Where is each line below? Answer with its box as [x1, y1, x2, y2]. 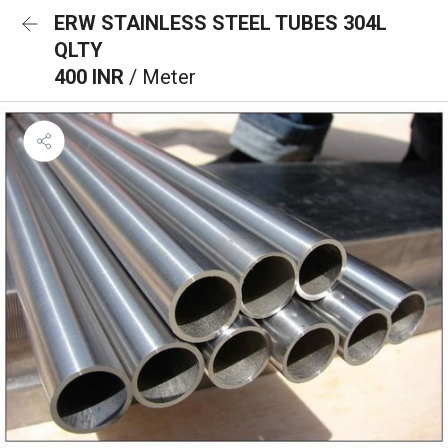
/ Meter [129, 65, 196, 89]
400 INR [54, 65, 129, 89]
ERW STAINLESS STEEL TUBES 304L [54, 11, 387, 35]
